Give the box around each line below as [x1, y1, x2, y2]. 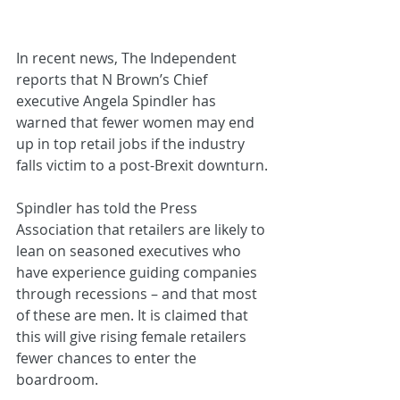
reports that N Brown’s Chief [16, 70, 211, 90]
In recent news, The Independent [16, 48, 240, 69]
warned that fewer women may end [16, 112, 258, 133]
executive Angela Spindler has [16, 91, 220, 112]
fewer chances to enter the [16, 348, 200, 369]
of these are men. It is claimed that [16, 305, 252, 326]
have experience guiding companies [16, 262, 261, 283]
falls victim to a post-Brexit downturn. [16, 155, 268, 176]
